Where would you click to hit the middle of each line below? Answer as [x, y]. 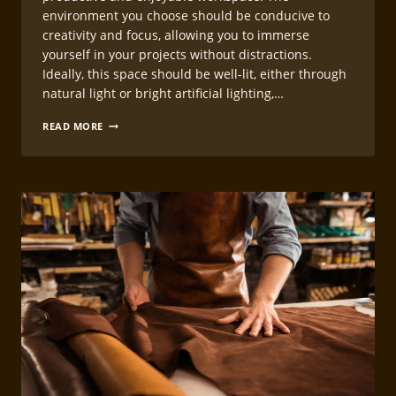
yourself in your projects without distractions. [177, 55]
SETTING [124, 123]
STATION [126, 198]
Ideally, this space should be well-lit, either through [194, 74]
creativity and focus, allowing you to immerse [176, 35]
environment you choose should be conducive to [186, 16]
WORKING [129, 183]
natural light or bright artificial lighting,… [163, 94]
